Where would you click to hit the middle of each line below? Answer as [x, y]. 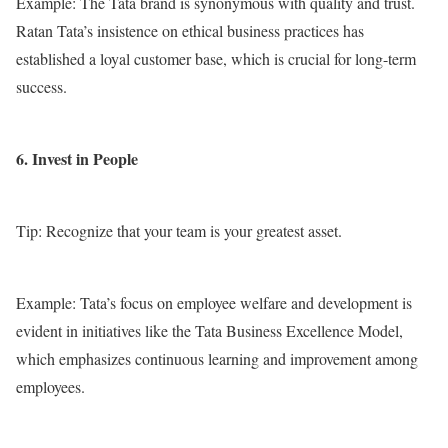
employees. [50, 387]
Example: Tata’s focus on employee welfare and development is [214, 303]
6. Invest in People [77, 159]
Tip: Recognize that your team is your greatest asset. [179, 231]
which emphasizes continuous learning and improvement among [217, 359]
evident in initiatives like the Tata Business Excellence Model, [209, 331]
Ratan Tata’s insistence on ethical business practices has [190, 31]
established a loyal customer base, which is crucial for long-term [216, 59]
